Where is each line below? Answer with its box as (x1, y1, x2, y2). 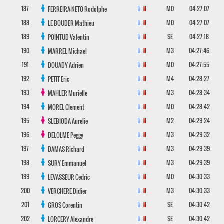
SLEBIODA (48, 117, 71, 125)
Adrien (68, 61, 84, 69)
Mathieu (74, 19, 95, 27)
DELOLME (48, 131, 70, 139)
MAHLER (48, 89, 68, 97)
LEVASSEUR (48, 173, 75, 181)
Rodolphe (83, 5, 107, 13)
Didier (72, 187, 87, 195)
